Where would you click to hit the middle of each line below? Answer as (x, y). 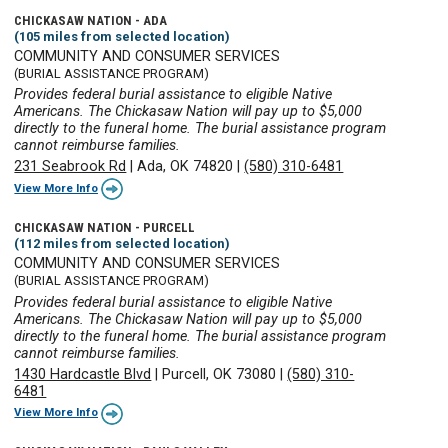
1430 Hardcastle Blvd (83, 374)
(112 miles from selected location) (122, 243)
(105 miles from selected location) (122, 36)
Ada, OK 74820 (185, 167)
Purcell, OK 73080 (219, 374)
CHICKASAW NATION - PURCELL (105, 227)
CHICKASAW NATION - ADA (91, 20)
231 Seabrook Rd (70, 167)
